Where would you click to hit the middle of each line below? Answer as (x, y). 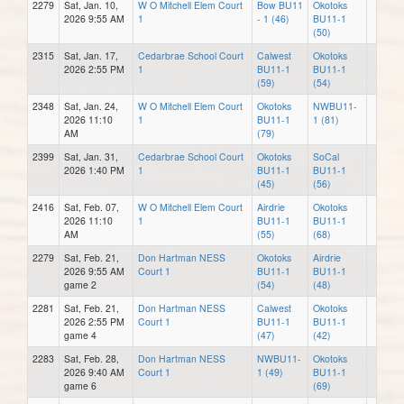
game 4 (80, 335)
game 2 (80, 284)
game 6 (80, 385)
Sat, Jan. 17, (91, 55)
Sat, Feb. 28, (92, 358)
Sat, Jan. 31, (91, 156)
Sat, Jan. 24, (91, 106)
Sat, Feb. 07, (92, 207)
